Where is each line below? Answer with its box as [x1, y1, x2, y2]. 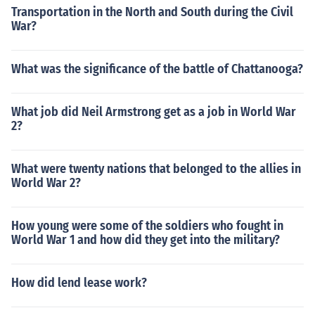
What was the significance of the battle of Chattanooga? [11, 61, 303, 77]
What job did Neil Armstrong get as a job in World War [11, 104, 296, 120]
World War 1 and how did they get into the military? [11, 232, 280, 247]
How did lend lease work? [11, 275, 147, 290]
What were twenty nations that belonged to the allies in [11, 161, 301, 176]
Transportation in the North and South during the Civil [11, 4, 293, 20]
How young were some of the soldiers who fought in [11, 218, 283, 233]
